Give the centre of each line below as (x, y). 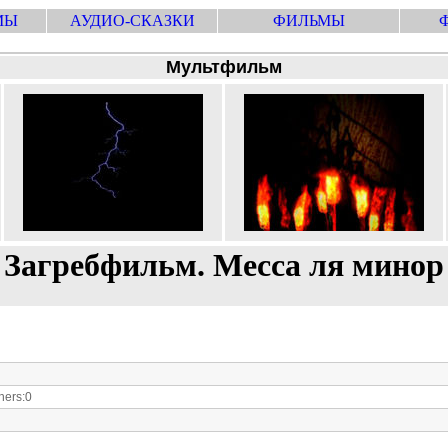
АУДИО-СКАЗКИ (132, 20)
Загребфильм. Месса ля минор (224, 265)
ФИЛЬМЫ (308, 20)
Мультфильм (224, 67)
